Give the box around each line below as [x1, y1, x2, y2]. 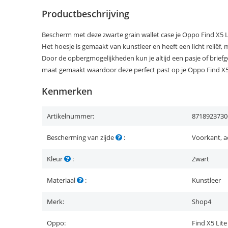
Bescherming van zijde [47, 133, 116, 142]
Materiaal [47, 176, 77, 185]
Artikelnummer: [47, 111, 94, 121]
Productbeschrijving [42, 8, 129, 20]
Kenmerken [42, 85, 92, 97]
